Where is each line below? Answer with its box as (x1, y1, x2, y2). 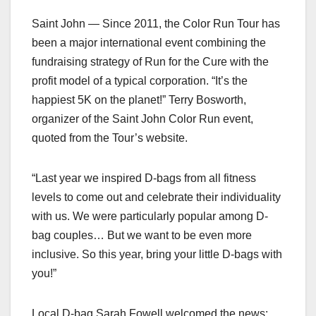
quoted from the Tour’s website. (32, 132, 188, 145)
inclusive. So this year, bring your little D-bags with (32, 248, 282, 261)
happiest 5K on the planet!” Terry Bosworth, (32, 94, 246, 107)
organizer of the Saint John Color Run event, (32, 113, 253, 126)
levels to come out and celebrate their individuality (32, 191, 281, 204)
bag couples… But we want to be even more (32, 229, 252, 242)
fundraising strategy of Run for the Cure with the (32, 56, 269, 68)
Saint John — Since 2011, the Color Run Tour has (32, 18, 280, 30)
